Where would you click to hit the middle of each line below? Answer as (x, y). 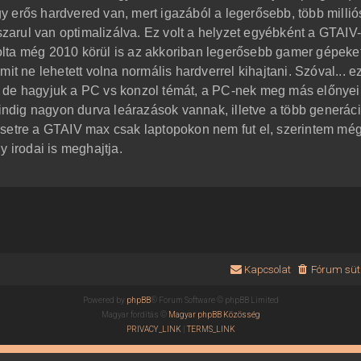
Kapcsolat (267, 270)
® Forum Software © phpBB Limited (214, 301)
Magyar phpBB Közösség (214, 315)
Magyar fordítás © (135, 315)
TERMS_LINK (211, 330)
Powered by (104, 301)
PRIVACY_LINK (154, 330)
